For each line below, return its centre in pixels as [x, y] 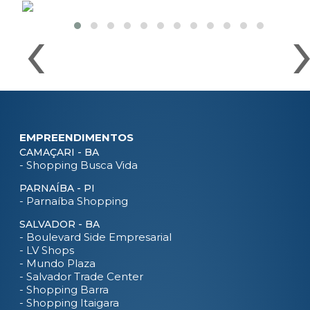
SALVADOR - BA [60, 224]
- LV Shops [47, 250]
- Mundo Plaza [57, 263]
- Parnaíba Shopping [74, 201]
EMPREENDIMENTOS [76, 137]
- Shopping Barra [64, 290]
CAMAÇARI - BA [59, 152]
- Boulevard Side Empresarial [95, 237]
